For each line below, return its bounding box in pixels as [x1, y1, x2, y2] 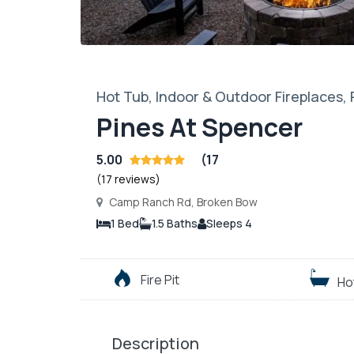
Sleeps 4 [206, 216, 252, 232]
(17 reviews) [96, 171, 160, 187]
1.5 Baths [152, 216, 198, 232]
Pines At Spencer [96, 110, 303, 145]
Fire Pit [141, 271, 179, 289]
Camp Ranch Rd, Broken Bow [107, 194, 258, 210]
